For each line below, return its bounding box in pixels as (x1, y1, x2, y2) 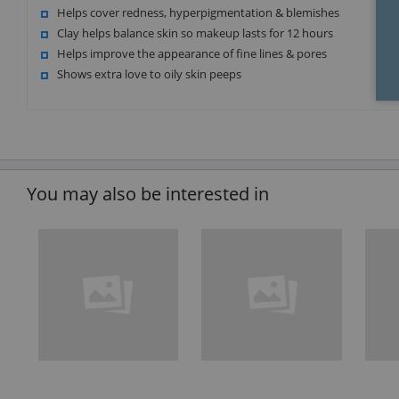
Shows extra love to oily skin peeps (57, 66, 241, 83)
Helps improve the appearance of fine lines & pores (57, 45, 327, 62)
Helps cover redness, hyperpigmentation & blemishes (57, 4, 339, 21)
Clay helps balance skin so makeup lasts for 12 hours (57, 25, 333, 42)
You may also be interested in (27, 182, 269, 207)
